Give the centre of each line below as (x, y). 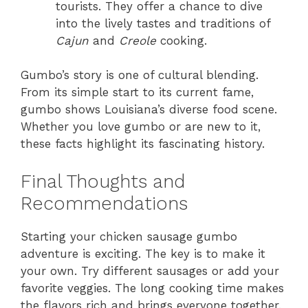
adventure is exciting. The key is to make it (143, 253)
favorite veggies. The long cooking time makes (152, 288)
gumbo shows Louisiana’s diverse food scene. (149, 110)
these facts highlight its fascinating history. (143, 144)
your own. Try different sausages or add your (150, 271)
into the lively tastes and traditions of (163, 23)
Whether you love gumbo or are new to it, (141, 127)
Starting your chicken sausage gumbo (129, 236)
